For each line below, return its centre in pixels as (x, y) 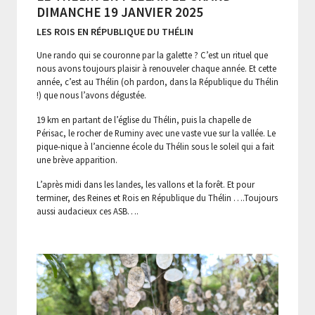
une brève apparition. (77, 160)
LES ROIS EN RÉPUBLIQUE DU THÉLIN (115, 32)
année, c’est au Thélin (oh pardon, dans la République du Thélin (157, 82)
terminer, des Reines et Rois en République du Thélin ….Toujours (157, 198)
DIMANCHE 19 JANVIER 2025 (120, 12)
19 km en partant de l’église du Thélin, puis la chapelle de (144, 120)
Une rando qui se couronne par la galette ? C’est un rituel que (152, 55)
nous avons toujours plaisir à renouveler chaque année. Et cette (156, 69)
